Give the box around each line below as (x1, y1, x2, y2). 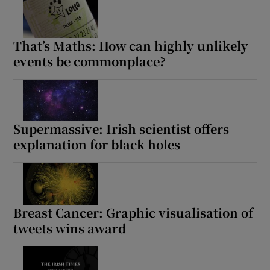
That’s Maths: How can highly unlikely (13, 36, 249, 54)
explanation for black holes (13, 136, 181, 154)
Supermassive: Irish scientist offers (13, 120, 230, 138)
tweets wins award (13, 219, 127, 237)
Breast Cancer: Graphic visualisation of (13, 204, 254, 222)
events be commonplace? (13, 52, 166, 70)
